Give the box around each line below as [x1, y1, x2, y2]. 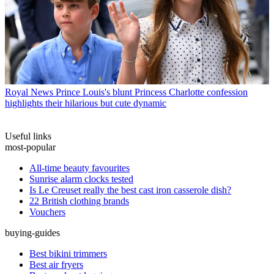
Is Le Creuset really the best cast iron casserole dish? [29, 184, 231, 195]
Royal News [5, 86, 53, 97]
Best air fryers [29, 259, 83, 270]
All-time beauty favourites [29, 162, 130, 173]
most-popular [5, 141, 56, 152]
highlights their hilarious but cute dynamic [5, 97, 166, 108]
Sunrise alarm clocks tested [29, 173, 133, 184]
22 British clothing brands [29, 195, 129, 206]
